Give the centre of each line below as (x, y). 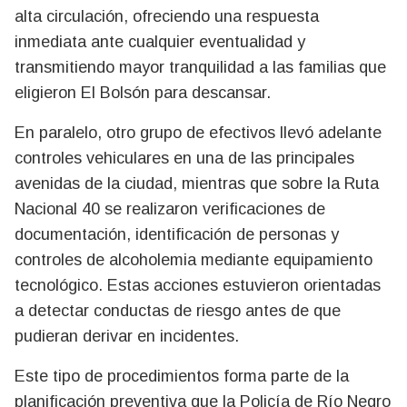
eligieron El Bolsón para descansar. (143, 92)
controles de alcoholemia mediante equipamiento (194, 259)
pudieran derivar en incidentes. (127, 336)
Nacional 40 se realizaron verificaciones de (170, 208)
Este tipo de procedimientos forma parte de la (182, 376)
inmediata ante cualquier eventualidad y (160, 41)
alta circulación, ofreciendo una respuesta (167, 16)
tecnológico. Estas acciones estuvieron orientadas (198, 285)
